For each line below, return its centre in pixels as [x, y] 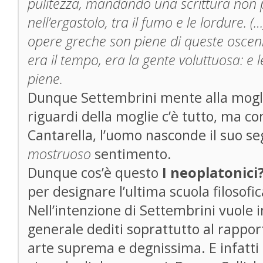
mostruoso [61, 154]
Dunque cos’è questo [95, 173]
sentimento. [133, 154]
